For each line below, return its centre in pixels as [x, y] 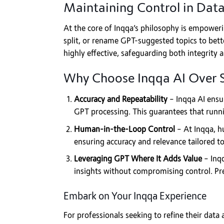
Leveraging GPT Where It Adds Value [138, 159]
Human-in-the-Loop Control [124, 129]
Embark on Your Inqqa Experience [135, 196]
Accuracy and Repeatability [120, 100]
